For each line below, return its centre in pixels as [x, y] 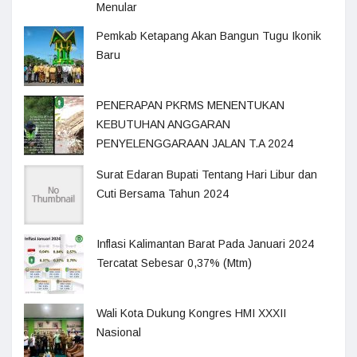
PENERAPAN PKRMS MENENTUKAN [190, 105]
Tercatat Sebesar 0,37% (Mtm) [174, 263]
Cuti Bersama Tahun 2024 [163, 194]
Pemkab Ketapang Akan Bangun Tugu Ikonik [209, 36]
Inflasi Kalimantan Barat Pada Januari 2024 [205, 244]
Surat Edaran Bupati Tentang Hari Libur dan [207, 175]
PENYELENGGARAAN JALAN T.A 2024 [195, 143]
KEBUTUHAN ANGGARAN [163, 124]
